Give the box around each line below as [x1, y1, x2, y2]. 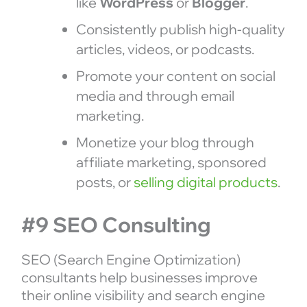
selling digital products [133, 173, 278, 191]
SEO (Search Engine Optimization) [21, 250, 241, 268]
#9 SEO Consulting [21, 211, 211, 238]
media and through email [75, 86, 234, 104]
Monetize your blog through [75, 133, 254, 151]
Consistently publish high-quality [75, 20, 285, 38]
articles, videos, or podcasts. [75, 40, 254, 58]
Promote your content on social [75, 66, 275, 84]
